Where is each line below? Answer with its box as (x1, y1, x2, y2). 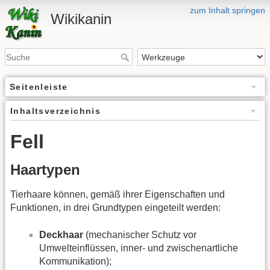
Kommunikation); (39, 256, 111, 266)
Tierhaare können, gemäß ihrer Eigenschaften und (10, 189, 225, 200)
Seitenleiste (10, 82, 68, 92)
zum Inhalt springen (190, 5, 265, 15)
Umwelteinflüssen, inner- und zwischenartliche (39, 242, 238, 253)
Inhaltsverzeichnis (10, 106, 101, 116)
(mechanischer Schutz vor (83, 229, 196, 240)
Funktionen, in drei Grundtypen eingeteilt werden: (10, 202, 221, 213)
